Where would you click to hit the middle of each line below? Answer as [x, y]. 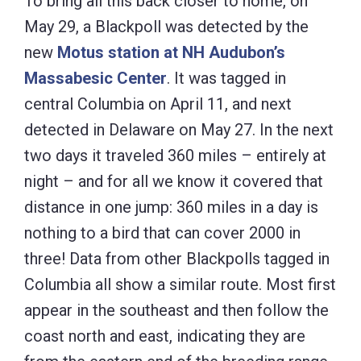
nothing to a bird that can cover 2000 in [162, 233]
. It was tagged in [226, 79]
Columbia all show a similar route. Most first [180, 285]
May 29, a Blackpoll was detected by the [166, 27]
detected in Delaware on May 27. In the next [179, 130]
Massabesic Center [95, 79]
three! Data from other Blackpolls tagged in [177, 259]
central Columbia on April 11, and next [158, 104]
